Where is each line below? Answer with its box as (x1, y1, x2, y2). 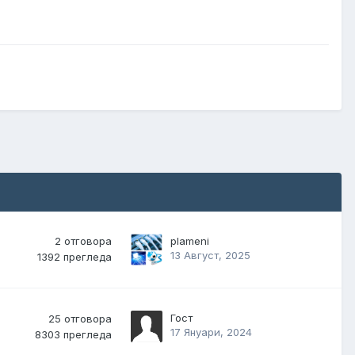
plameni (170, 235, 209, 248)
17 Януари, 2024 (170, 326, 252, 339)
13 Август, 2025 (170, 249, 250, 262)
